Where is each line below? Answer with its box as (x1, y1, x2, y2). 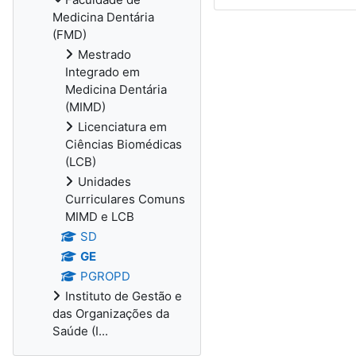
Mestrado (78, 47, 131, 62)
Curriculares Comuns (65, 192, 185, 207)
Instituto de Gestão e (65, 288, 182, 304)
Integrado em (65, 64, 140, 79)
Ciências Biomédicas (65, 137, 182, 152)
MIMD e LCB (65, 209, 134, 224)
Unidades (78, 174, 131, 189)
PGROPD (79, 269, 130, 284)
